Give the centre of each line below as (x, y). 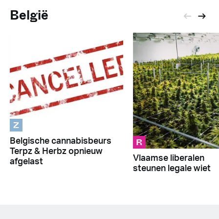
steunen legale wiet (172, 168)
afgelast (26, 162)
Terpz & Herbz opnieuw (56, 152)
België (29, 15)
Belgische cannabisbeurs (61, 142)
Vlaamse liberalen (168, 158)
